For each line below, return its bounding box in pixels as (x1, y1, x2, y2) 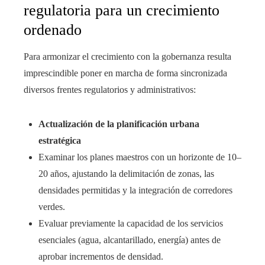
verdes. (38, 202, 65, 212)
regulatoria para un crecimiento (24, 2, 219, 20)
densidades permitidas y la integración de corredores (38, 185, 232, 196)
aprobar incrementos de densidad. (38, 251, 163, 262)
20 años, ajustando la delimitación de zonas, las (38, 169, 214, 179)
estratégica (38, 135, 81, 146)
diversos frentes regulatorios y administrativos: (24, 85, 196, 95)
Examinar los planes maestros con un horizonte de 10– (38, 152, 241, 163)
